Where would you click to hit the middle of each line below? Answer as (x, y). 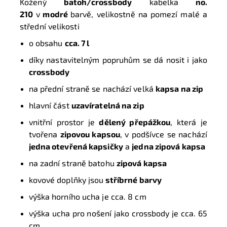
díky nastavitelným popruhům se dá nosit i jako (118, 60)
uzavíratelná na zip (108, 105)
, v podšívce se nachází (164, 134)
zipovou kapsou (90, 134)
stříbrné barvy (133, 180)
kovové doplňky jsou (66, 180)
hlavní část (50, 105)
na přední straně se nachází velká (92, 89)
